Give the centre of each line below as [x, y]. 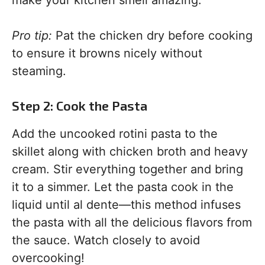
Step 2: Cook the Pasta [80, 105]
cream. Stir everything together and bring [127, 169]
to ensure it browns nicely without [107, 53]
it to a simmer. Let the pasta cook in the [123, 187]
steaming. [39, 71]
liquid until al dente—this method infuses [126, 205]
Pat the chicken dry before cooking [152, 35]
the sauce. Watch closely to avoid [106, 240]
